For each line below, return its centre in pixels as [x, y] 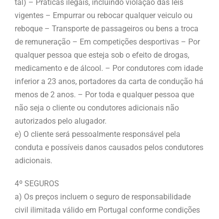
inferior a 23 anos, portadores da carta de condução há [109, 81]
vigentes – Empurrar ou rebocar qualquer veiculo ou [104, 15]
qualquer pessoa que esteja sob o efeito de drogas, [102, 55]
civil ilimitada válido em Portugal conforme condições [107, 210]
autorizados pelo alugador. [61, 121]
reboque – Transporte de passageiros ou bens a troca [107, 28]
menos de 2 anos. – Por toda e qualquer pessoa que [104, 94]
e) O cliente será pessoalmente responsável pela [98, 134]
